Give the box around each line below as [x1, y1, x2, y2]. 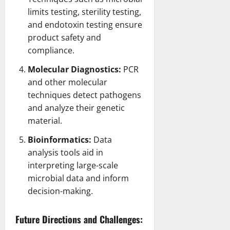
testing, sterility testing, [49, 6, 141, 17]
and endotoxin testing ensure [28, 18, 142, 30]
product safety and [28, 31, 101, 43]
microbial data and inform [28, 172, 129, 184]
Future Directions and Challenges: [15, 212, 143, 226]
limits [28, 6, 49, 17]
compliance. [28, 44, 74, 56]
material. [28, 114, 62, 126]
